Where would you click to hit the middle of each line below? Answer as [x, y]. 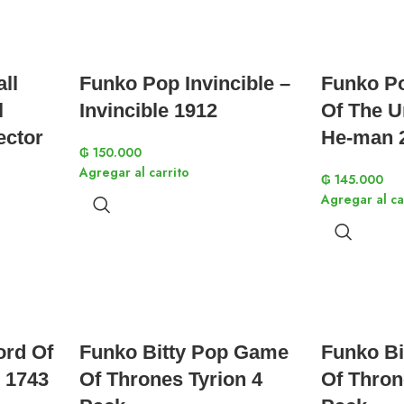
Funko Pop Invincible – [185, 83]
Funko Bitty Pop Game [184, 352]
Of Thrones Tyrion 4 [171, 379]
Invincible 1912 [148, 110]
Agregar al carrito [134, 172]
